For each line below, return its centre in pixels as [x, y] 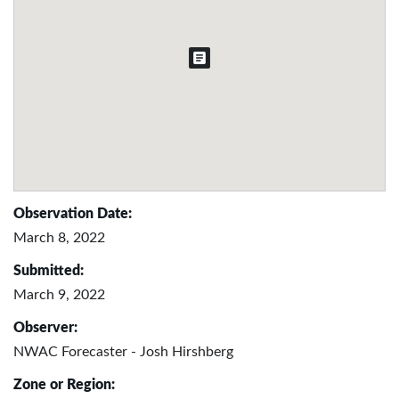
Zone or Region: [64, 384]
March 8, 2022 [59, 237]
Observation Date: [73, 213]
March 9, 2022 [59, 294]
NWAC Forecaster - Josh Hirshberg [123, 351]
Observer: [45, 327]
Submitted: [49, 270]
